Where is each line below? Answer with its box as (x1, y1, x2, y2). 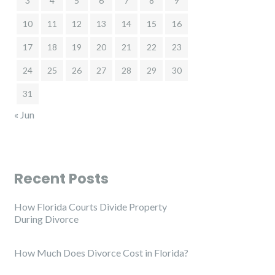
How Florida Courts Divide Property (14, 201, 167, 212)
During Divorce (14, 213, 79, 225)
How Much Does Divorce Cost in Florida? (14, 247, 188, 258)
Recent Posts (14, 169, 109, 188)
